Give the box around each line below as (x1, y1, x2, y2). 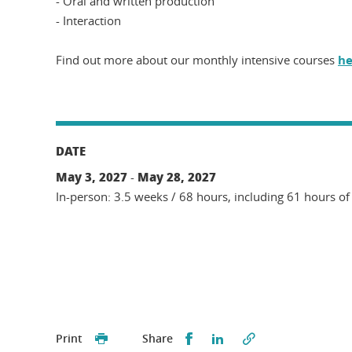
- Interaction (56, 12, 121, 28)
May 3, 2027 (56, 167, 127, 185)
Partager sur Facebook (195, 328, 327, 346)
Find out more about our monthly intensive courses (56, 51, 338, 68)
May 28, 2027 (137, 167, 216, 185)
